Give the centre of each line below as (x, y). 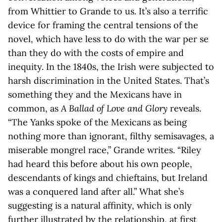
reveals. (184, 108)
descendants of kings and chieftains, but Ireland (108, 178)
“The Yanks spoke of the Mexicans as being (97, 122)
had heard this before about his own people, (100, 164)
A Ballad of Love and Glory (114, 108)
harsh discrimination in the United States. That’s (109, 81)
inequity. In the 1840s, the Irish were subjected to (111, 67)
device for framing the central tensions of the (103, 25)
